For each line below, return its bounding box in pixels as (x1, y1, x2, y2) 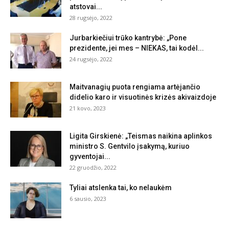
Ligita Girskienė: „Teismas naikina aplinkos (70, 132, 212, 141)
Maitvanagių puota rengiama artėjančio (70, 83, 200, 91)
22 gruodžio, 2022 (70, 164, 117, 172)
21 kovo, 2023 (70, 104, 106, 112)
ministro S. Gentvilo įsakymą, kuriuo (70, 142, 190, 151)
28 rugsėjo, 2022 (70, 14, 112, 22)
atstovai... (70, 3, 102, 11)
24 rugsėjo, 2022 (70, 55, 112, 63)
